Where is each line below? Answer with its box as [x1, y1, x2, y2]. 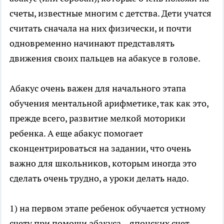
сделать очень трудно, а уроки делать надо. [9, 172, 189, 184]
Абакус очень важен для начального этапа [9, 82, 186, 94]
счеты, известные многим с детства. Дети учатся [9, 7, 211, 19]
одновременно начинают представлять [9, 37, 174, 49]
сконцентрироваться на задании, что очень [9, 142, 191, 154]
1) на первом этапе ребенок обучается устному [9, 202, 205, 214]
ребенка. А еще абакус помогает [9, 127, 143, 139]
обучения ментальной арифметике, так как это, [9, 97, 208, 109]
